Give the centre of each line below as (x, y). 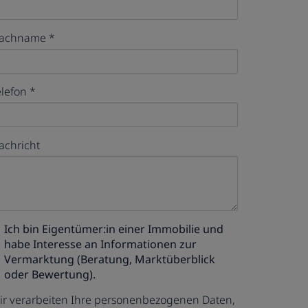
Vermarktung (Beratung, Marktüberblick (110, 259)
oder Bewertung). (50, 274)
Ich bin (23, 229)
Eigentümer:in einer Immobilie (121, 229)
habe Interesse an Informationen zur (100, 244)
